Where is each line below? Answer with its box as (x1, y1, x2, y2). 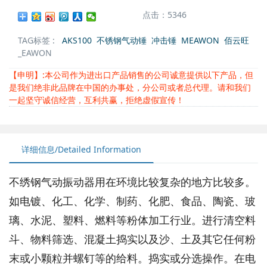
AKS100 (62, 35, 92, 46)
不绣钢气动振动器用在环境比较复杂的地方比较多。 (9, 175, 256, 189)
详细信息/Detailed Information (21, 144, 141, 155)
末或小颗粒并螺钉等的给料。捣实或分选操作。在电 (9, 251, 256, 265)
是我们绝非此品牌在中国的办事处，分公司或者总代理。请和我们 (9, 82, 251, 93)
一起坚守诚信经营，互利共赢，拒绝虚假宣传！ (9, 94, 184, 105)
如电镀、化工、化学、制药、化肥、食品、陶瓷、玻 (9, 194, 256, 208)
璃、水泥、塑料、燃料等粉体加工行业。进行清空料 (9, 213, 256, 227)
